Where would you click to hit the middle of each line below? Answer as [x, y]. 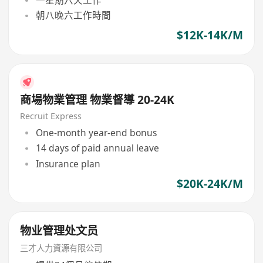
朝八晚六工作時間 [73, 16]
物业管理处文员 [59, 231]
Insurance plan [68, 163]
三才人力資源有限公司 [61, 248]
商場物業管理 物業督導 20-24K [97, 100]
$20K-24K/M [210, 183]
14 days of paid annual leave [97, 148]
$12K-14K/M [210, 36]
